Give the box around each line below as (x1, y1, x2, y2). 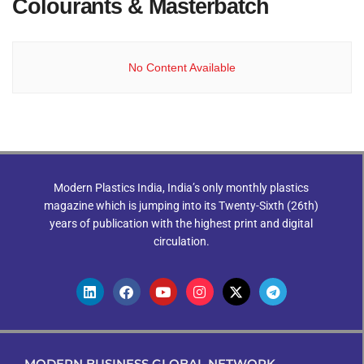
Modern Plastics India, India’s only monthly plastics (54, 181, 309, 194)
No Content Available (128, 61, 236, 74)
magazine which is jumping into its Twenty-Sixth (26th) (44, 199, 318, 212)
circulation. (153, 235, 210, 248)
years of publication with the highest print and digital (50, 217, 313, 230)
